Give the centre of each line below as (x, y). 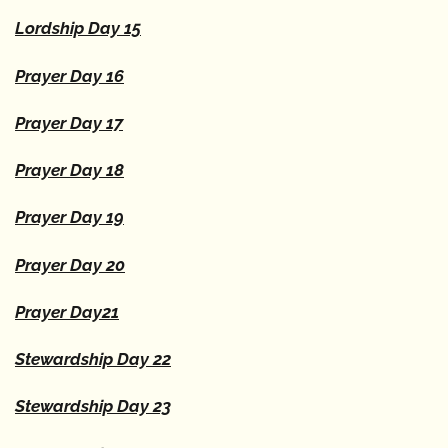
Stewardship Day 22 (93, 359)
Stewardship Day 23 (93, 406)
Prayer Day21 (67, 311)
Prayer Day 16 (69, 75)
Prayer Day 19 (69, 217)
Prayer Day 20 (70, 264)
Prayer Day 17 (69, 122)
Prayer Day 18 (69, 170)
